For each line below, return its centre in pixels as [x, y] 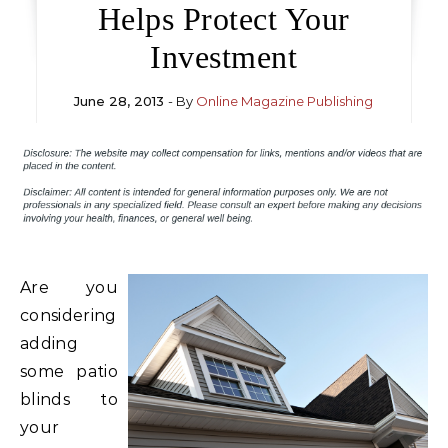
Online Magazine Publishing [285, 101]
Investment [224, 57]
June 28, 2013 [119, 101]
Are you [69, 287]
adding [49, 343]
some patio [69, 371]
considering [68, 315]
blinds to [69, 399]
